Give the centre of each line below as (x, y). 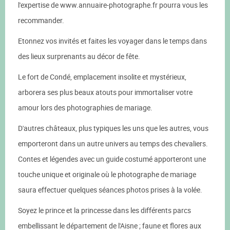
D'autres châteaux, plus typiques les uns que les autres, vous (113, 128)
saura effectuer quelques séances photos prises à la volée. (110, 190)
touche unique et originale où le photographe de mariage (107, 174)
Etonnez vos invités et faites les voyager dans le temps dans (112, 41)
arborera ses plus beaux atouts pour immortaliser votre (105, 92)
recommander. (41, 20)
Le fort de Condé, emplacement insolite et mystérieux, (102, 77)
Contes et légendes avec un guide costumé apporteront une (112, 159)
